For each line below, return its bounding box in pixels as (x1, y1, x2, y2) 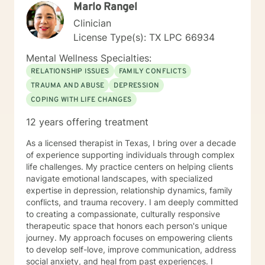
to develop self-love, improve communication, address (26, 244, 236, 254)
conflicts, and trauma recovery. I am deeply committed (26, 197, 149, 207)
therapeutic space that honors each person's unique (26, 221, 227, 231)
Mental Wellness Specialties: (26, 52, 151, 64)
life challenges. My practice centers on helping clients (26, 161, 233, 172)
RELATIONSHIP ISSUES (31, 67, 109, 76)
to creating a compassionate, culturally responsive (26, 209, 220, 219)
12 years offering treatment (26, 116, 148, 128)
